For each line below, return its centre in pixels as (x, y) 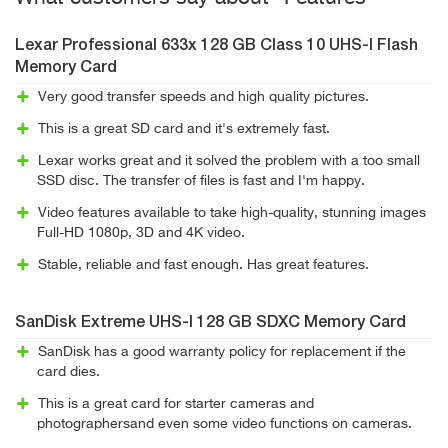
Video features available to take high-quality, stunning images (231, 213)
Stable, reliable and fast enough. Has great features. (203, 265)
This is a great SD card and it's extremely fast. (183, 129)
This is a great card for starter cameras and (175, 404)
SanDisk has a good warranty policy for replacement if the (221, 352)
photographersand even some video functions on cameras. (224, 424)
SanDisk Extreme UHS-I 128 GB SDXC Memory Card (210, 323)
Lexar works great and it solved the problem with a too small (228, 161)
